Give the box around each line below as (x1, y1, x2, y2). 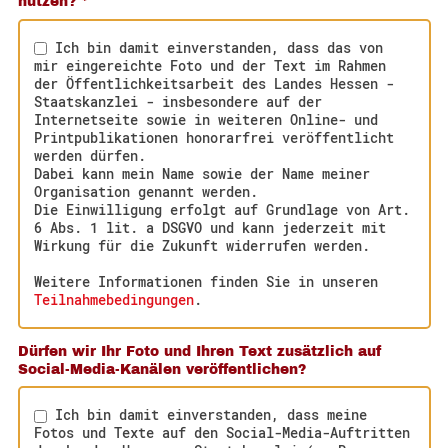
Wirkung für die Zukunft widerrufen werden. (34, 235, 379, 255)
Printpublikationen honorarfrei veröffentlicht (34, 127, 395, 147)
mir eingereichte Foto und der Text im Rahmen (34, 55, 387, 75)
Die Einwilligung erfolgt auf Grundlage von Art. (34, 199, 411, 219)
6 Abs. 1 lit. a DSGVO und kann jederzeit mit (34, 217, 387, 237)
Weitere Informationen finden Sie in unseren (34, 271, 379, 291)
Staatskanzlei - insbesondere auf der (34, 91, 323, 111)
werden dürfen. (34, 145, 147, 165)
